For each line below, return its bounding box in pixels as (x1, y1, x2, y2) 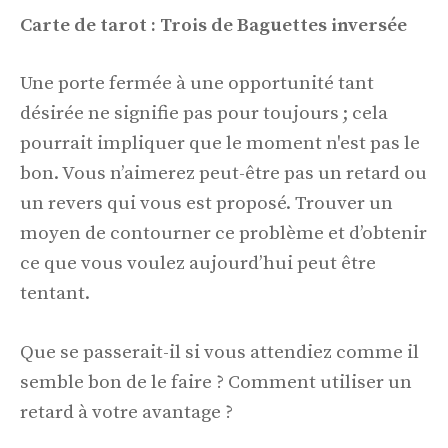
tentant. (20, 282, 90, 306)
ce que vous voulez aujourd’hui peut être (20, 252, 376, 276)
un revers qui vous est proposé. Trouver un (20, 192, 393, 216)
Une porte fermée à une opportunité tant (20, 72, 374, 96)
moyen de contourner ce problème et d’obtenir (20, 222, 427, 246)
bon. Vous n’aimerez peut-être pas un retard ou (20, 162, 427, 186)
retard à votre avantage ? (20, 400, 233, 424)
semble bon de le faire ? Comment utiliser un (20, 370, 412, 394)
